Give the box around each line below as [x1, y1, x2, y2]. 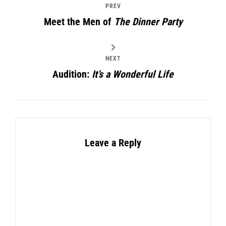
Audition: [52, 68, 92, 81]
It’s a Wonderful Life [92, 68, 174, 81]
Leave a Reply [85, 137, 141, 149]
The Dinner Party [114, 16, 183, 28]
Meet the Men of [43, 16, 114, 28]
